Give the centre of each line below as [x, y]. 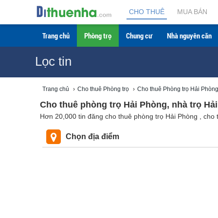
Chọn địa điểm [92, 136]
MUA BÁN [192, 12]
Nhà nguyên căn [189, 36]
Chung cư [139, 36]
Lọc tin [53, 61]
